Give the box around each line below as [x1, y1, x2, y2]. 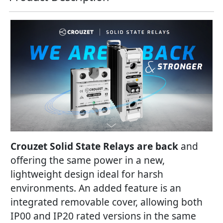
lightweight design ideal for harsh [10, 167, 163, 181]
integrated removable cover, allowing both [10, 195, 203, 209]
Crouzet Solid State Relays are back [10, 139, 178, 153]
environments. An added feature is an [10, 181, 181, 195]
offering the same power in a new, [10, 153, 165, 167]
